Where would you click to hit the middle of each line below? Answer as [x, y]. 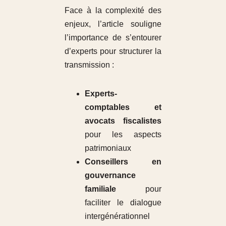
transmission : [89, 65]
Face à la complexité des [113, 10]
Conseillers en [123, 161]
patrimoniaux [108, 148]
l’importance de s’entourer [113, 37]
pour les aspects [123, 134]
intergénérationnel [117, 216]
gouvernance [110, 175]
